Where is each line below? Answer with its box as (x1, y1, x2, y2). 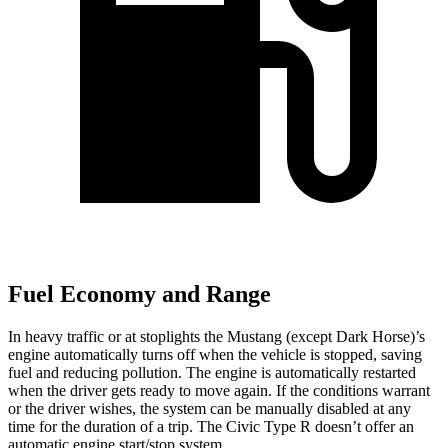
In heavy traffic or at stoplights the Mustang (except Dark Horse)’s (8, 327, 425, 345)
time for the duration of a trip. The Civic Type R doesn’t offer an (8, 417, 414, 435)
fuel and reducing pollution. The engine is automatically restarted (8, 363, 416, 381)
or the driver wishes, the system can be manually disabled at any (8, 399, 411, 417)
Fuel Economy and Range (8, 281, 271, 308)
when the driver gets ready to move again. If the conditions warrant (8, 381, 430, 399)
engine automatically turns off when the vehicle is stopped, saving (8, 345, 422, 363)
